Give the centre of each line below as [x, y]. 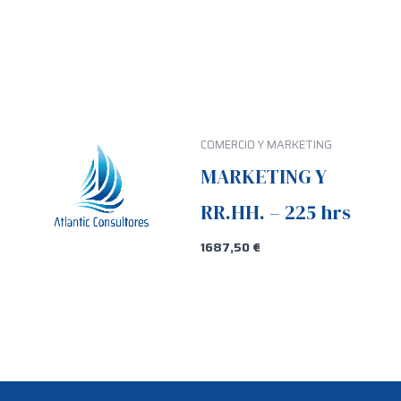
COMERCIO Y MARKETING [266, 145]
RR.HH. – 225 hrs [276, 212]
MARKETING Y [264, 176]
